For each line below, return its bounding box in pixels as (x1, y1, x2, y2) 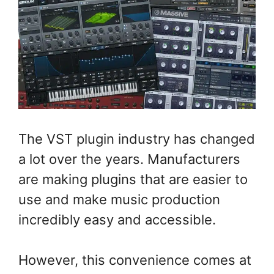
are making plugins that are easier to (18, 171, 248, 188)
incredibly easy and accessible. (18, 212, 216, 228)
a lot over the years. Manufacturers (18, 151, 240, 168)
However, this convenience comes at (18, 252, 251, 268)
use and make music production (18, 191, 220, 208)
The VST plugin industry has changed (18, 131, 255, 147)
